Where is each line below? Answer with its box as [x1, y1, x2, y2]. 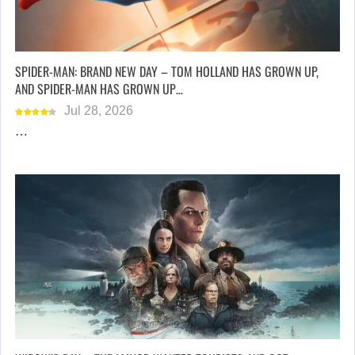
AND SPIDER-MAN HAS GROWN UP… [15, 79, 183, 99]
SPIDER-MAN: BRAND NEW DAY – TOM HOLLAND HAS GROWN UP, [15, 62, 319, 82]
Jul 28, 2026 [64, 104, 133, 118]
